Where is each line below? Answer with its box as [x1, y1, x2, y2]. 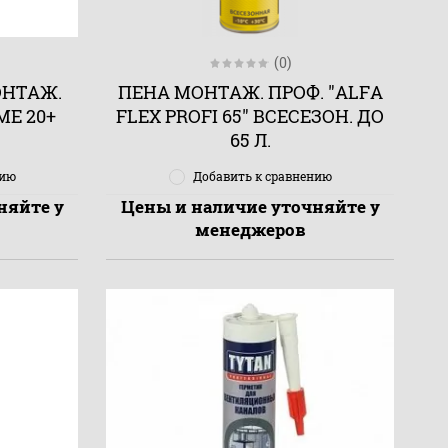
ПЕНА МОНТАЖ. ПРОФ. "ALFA [117, 79, 383, 104]
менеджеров [194, 218, 306, 242]
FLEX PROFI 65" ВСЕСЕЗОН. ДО [116, 103, 385, 128]
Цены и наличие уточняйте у [120, 195, 380, 219]
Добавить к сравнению [192, 167, 332, 184]
